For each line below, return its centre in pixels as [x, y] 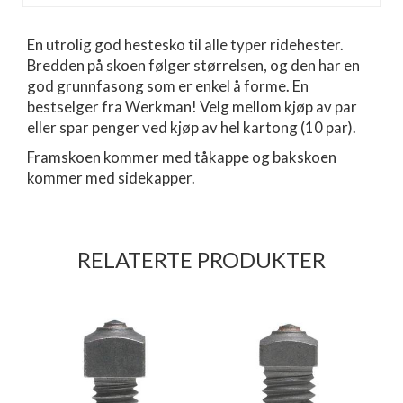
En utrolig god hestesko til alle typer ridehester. [185, 44]
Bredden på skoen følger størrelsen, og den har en [193, 65]
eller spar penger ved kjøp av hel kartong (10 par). [192, 127]
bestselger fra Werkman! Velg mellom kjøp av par [192, 106]
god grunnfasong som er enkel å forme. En [168, 85]
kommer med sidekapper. [111, 177]
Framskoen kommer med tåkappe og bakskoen [182, 157]
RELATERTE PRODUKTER [201, 259]
